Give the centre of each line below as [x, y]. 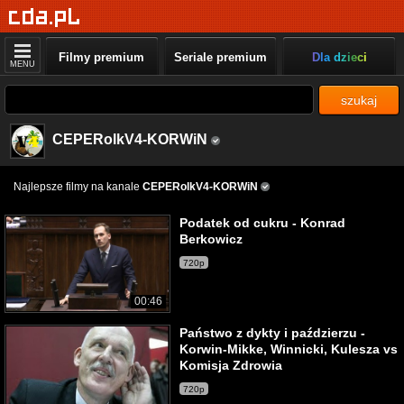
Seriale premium [220, 57]
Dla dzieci [339, 57]
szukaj [359, 100]
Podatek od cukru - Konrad [262, 223]
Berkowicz [211, 239]
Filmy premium [102, 57]
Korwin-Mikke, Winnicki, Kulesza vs [289, 349]
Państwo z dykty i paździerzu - [272, 333]
